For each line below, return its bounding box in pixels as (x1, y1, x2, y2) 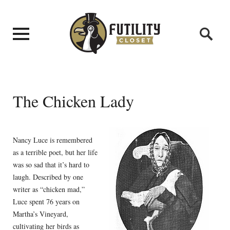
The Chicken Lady (12, 90, 134, 112)
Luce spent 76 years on (12, 196, 80, 206)
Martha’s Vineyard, (12, 208, 68, 219)
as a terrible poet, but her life (12, 147, 98, 157)
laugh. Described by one (12, 171, 83, 182)
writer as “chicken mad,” (12, 184, 85, 194)
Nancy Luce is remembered (12, 135, 92, 145)
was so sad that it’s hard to (12, 159, 89, 169)
